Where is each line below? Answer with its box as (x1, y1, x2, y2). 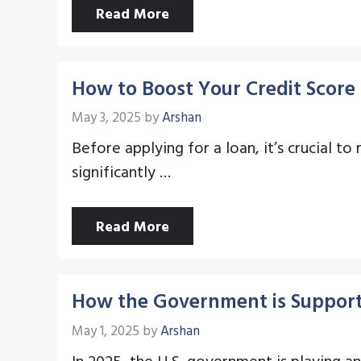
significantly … (72, 159, 171, 183)
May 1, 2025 (72, 319, 139, 340)
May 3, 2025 (72, 106, 141, 127)
